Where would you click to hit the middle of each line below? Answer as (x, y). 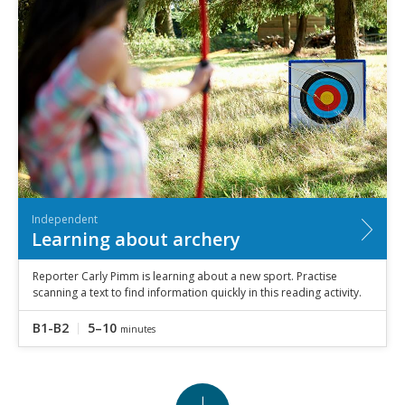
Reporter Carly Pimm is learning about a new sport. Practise (185, 276)
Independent (65, 219)
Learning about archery (136, 239)
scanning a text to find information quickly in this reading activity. (197, 292)
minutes (138, 329)
